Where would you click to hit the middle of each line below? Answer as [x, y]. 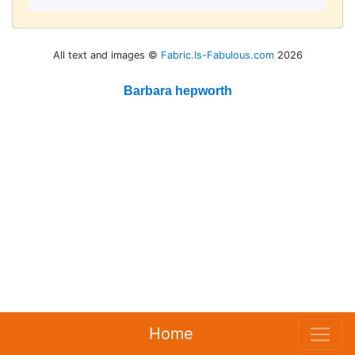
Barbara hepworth [177, 91]
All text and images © [107, 55]
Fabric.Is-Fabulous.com [217, 55]
